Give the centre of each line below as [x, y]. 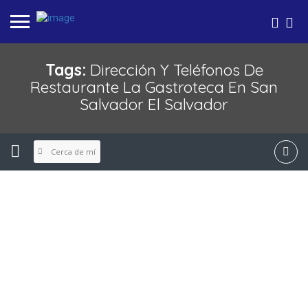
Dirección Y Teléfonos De [176, 70]
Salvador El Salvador [154, 104]
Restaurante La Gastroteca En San [154, 87]
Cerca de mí [73, 151]
